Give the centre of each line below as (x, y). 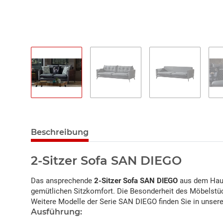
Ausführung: (56, 212)
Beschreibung (60, 132)
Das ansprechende (62, 181)
